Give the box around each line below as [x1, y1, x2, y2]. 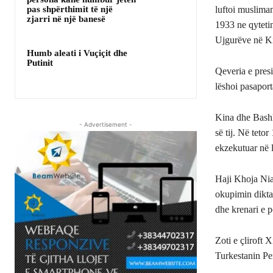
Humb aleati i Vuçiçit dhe [27, 48, 127, 58]
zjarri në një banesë [27, 13, 105, 24]
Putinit [27, 57, 53, 68]
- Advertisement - [79, 120, 132, 128]
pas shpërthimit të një [27, 4, 113, 14]
